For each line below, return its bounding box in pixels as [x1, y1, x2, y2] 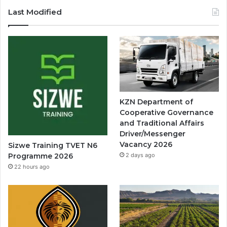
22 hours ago [14, 163, 50, 170]
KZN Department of [120, 97, 194, 107]
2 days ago [126, 152, 156, 159]
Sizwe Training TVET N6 [8, 140, 97, 150]
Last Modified [8, 7, 62, 17]
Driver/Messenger [120, 129, 186, 139]
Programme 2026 [8, 151, 73, 161]
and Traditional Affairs [120, 119, 205, 128]
